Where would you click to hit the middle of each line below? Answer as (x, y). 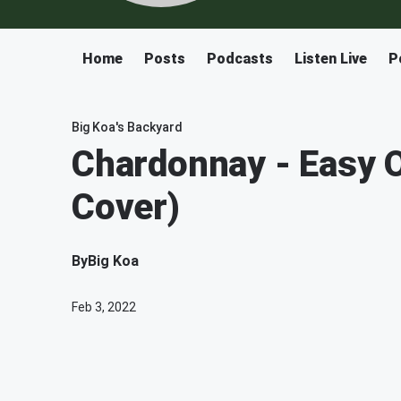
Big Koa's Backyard (127, 127)
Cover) (126, 207)
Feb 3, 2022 (104, 307)
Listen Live (331, 59)
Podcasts (240, 59)
